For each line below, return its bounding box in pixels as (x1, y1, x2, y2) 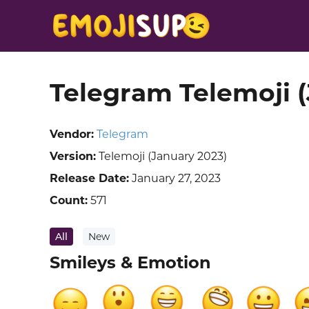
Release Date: (50, 172, 129, 185)
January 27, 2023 (129, 172, 221, 185)
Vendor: (50, 128, 94, 141)
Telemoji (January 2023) (96, 150, 227, 163)
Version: (50, 150, 96, 163)
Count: (50, 194, 88, 207)
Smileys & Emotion (50, 252, 211, 272)
